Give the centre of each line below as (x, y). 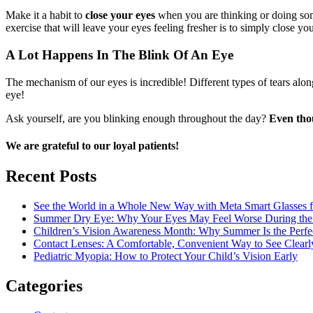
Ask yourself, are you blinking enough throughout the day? (137, 118)
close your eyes (120, 15)
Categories (44, 285)
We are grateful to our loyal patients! (92, 145)
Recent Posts (51, 176)
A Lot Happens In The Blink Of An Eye (119, 54)
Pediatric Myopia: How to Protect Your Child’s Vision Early (166, 256)
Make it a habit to (45, 15)
